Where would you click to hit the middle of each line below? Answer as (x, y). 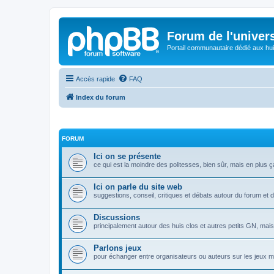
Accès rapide (95, 79)
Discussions (117, 217)
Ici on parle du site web (138, 187)
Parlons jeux (117, 248)
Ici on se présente (127, 156)
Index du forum (101, 97)
